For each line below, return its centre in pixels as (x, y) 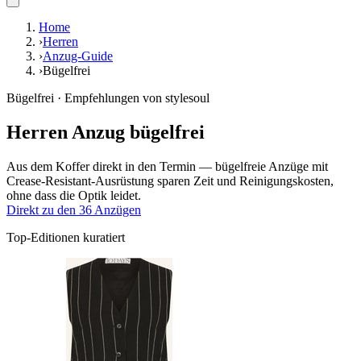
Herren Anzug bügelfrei (106, 133)
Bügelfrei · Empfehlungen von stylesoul (108, 98)
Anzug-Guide (78, 56)
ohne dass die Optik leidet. (74, 196)
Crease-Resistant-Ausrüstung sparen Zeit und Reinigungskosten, (170, 181)
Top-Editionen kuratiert (66, 238)
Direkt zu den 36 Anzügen (74, 210)
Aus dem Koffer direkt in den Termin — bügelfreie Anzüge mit (167, 167)
